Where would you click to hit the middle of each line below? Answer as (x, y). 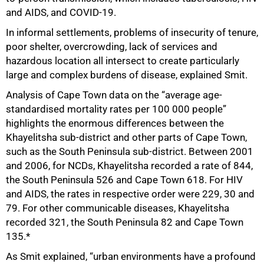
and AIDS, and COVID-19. (61, 12)
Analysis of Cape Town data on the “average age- (114, 95)
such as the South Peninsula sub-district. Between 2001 (130, 151)
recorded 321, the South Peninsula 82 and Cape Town (125, 222)
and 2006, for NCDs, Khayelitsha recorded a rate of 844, (129, 166)
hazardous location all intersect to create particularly (123, 61)
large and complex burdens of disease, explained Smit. (127, 75)
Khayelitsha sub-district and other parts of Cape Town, (126, 137)
